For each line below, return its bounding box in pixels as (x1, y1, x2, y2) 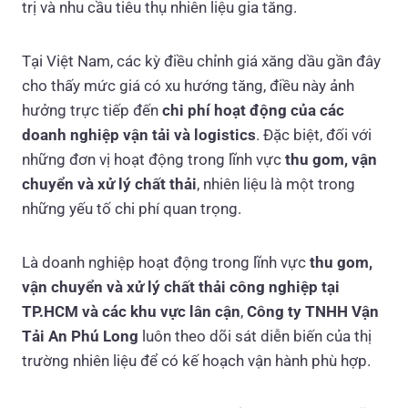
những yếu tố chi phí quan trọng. (22, 199, 241, 219)
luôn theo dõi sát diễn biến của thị (138, 327, 372, 346)
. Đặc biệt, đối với (256, 126, 372, 145)
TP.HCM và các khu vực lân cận (22, 302, 240, 321)
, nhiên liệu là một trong (197, 175, 355, 194)
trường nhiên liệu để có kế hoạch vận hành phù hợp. (22, 352, 371, 371)
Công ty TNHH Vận (247, 302, 379, 321)
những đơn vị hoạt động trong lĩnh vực (22, 150, 285, 169)
